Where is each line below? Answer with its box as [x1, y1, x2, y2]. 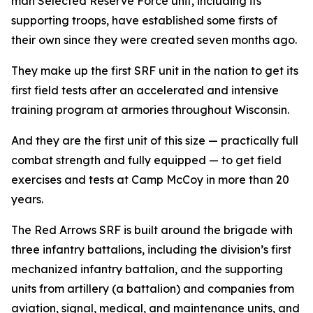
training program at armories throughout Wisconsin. [11, 103, 289, 117]
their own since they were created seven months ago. [11, 33, 297, 47]
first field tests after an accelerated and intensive [11, 83, 279, 97]
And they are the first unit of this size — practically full [11, 133, 298, 147]
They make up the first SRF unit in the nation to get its [11, 64, 298, 78]
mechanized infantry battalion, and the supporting [11, 262, 283, 276]
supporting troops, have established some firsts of [11, 13, 277, 27]
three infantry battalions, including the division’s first [11, 242, 291, 256]
